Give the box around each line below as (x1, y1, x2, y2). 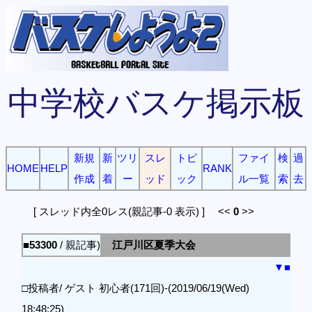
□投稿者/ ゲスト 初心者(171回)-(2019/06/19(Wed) (22, 282, 249, 294)
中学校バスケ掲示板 (8, 85, 304, 121)
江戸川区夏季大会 (112, 239, 196, 251)
